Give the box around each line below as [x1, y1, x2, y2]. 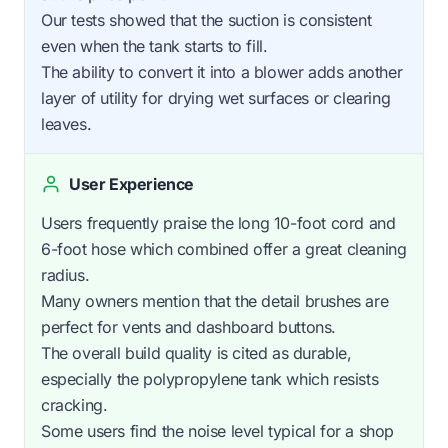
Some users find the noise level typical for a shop [41, 420, 395, 441]
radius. [41, 264, 90, 285]
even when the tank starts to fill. [41, 35, 268, 56]
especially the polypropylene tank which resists [41, 368, 379, 389]
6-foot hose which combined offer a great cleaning [41, 238, 407, 259]
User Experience [69, 173, 194, 194]
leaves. [41, 113, 92, 134]
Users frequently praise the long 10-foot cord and [41, 212, 396, 233]
